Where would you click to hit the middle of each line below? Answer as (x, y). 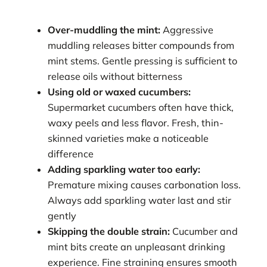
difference (71, 154)
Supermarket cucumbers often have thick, (141, 108)
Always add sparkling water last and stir (140, 201)
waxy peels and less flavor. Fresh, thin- (136, 123)
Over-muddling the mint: (104, 30)
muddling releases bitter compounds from (141, 46)
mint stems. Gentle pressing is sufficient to (143, 61)
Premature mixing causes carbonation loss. (145, 185)
